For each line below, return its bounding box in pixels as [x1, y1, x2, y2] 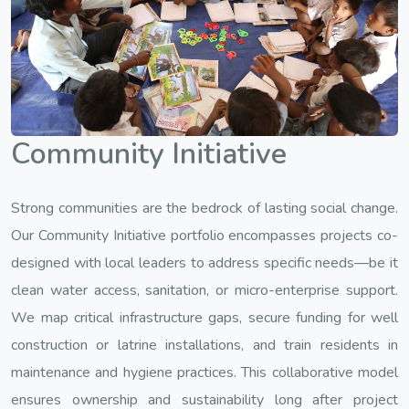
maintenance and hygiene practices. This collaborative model [11, 362, 398, 383]
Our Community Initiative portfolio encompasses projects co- [11, 225, 398, 246]
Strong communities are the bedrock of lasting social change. [11, 197, 398, 218]
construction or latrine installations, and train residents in [11, 334, 398, 355]
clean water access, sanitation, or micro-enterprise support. [11, 279, 398, 300]
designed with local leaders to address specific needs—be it [11, 252, 398, 273]
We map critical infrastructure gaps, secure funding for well [11, 307, 398, 328]
